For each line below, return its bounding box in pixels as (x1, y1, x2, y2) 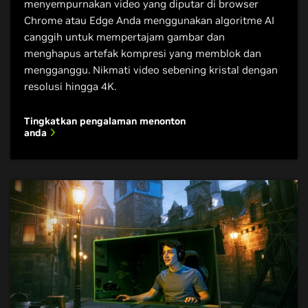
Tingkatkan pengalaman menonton (24, 114, 186, 127)
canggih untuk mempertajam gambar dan (24, 30, 225, 43)
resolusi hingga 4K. (24, 79, 116, 93)
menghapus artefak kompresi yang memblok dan (24, 46, 261, 60)
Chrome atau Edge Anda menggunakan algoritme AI (24, 13, 274, 27)
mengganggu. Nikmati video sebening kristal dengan (24, 63, 278, 76)
